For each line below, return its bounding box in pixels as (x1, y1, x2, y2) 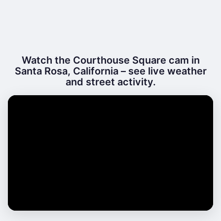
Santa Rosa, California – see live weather (14, 65, 207, 77)
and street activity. (65, 76, 156, 88)
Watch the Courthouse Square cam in (21, 54, 200, 66)
